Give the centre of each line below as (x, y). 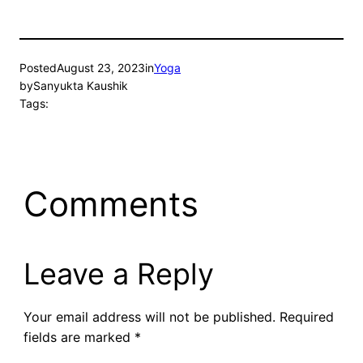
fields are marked (79, 337)
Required (306, 317)
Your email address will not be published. (149, 317)
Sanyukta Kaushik (81, 86)
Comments (111, 204)
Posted (38, 68)
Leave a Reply (118, 274)
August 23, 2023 (101, 68)
